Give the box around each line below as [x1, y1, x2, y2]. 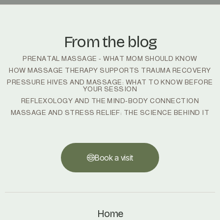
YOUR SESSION [82, 84, 137, 93]
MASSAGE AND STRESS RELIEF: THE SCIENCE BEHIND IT [10, 108, 210, 116]
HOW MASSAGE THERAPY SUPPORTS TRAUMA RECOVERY [9, 66, 211, 74]
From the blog [63, 32, 157, 52]
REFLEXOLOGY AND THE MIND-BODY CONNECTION [21, 96, 199, 105]
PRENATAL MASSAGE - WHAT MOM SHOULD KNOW [23, 54, 197, 62]
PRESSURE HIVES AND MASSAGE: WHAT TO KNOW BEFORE [7, 78, 213, 86]
